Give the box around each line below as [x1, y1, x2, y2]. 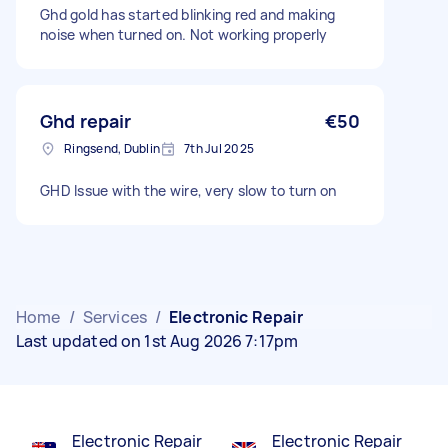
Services [82, 306, 147, 328]
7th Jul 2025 [184, 140, 254, 157]
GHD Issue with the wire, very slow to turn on [40, 181, 337, 200]
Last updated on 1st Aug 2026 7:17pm [16, 330, 299, 352]
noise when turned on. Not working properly [40, 25, 328, 44]
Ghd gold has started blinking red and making [40, 5, 335, 24]
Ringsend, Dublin [64, 140, 160, 157]
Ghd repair [40, 109, 132, 133]
